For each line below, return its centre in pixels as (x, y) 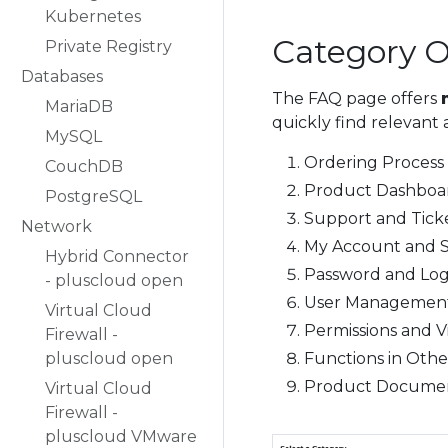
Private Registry (108, 46)
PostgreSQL (93, 196)
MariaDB (79, 106)
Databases (62, 76)
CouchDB (84, 166)
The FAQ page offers (356, 99)
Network (56, 226)
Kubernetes (93, 16)
